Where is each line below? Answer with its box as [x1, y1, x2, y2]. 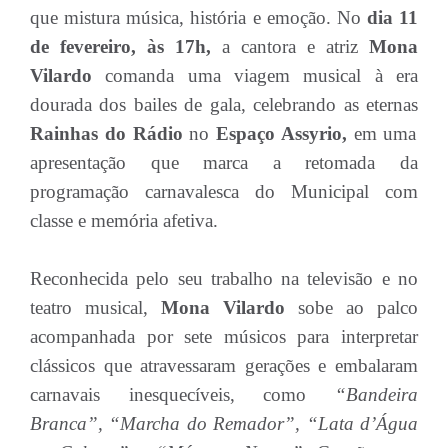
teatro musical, [30, 297, 161, 318]
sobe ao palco [298, 297, 418, 318]
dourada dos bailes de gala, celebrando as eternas [30, 94, 418, 115]
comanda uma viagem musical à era [105, 65, 419, 86]
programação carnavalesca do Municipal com [30, 181, 418, 202]
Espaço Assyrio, [216, 123, 347, 144]
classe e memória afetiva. [30, 210, 218, 231]
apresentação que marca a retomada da [30, 152, 418, 173]
